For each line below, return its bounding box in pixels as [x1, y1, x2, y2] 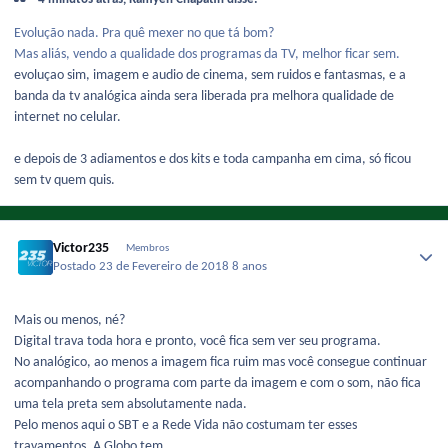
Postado [53, 260, 100, 273]
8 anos [232, 260, 268, 273]
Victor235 [53, 240, 110, 256]
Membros [125, 242, 169, 254]
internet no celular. [14, 110, 121, 126]
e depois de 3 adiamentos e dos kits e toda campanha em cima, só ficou [14, 152, 411, 168]
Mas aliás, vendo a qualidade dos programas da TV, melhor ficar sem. [14, 47, 400, 63]
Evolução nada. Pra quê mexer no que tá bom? [14, 26, 277, 42]
